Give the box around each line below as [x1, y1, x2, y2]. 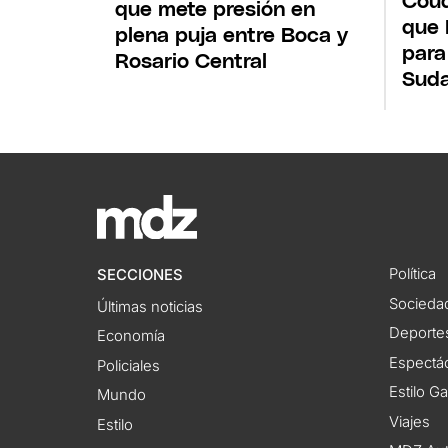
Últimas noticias [97, 297, 204, 316]
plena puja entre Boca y [115, 25, 349, 47]
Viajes [388, 412, 430, 431]
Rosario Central [115, 51, 268, 73]
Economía [97, 327, 166, 346]
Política [388, 265, 436, 284]
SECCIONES [97, 266, 184, 285]
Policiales [97, 356, 161, 375]
